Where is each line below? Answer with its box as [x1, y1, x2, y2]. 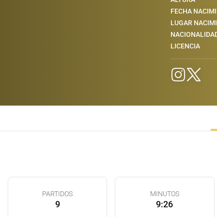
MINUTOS [150, 190, 179, 198]
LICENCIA [170, 42, 200, 50]
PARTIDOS [42, 190, 73, 198]
